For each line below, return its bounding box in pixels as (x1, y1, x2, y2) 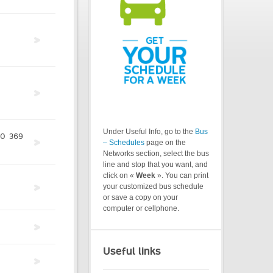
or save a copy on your (103, 193, 178, 202)
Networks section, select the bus (103, 149, 209, 158)
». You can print (155, 171, 208, 180)
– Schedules (103, 138, 144, 147)
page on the (144, 138, 186, 147)
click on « (103, 171, 136, 180)
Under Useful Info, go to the (103, 127, 195, 136)
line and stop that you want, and (103, 160, 208, 169)
